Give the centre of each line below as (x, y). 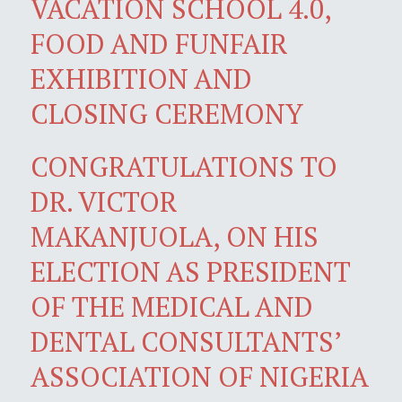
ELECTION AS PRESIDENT (191, 271)
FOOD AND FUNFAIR (159, 43)
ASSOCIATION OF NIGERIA (199, 376)
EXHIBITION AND (141, 78)
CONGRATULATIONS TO (184, 166)
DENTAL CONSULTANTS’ (186, 341)
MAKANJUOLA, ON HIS (175, 236)
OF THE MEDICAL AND (172, 306)
